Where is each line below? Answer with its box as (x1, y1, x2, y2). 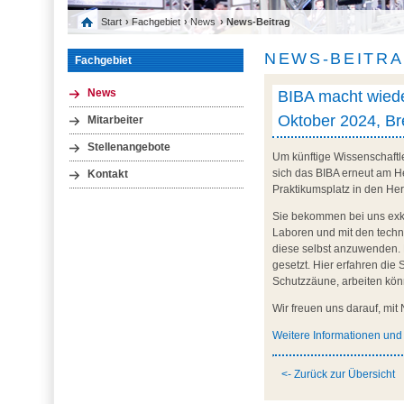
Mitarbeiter (87, 114, 143, 125)
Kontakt (87, 169, 128, 180)
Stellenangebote (87, 141, 170, 152)
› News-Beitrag (219, 16, 290, 28)
